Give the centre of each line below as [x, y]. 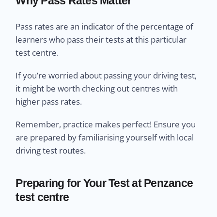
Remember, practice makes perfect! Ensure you [106, 124]
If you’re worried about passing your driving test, [106, 75]
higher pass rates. [49, 101]
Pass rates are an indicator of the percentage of [105, 26]
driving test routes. [51, 150]
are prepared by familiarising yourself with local [105, 137]
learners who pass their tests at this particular [101, 39]
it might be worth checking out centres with [97, 88]
